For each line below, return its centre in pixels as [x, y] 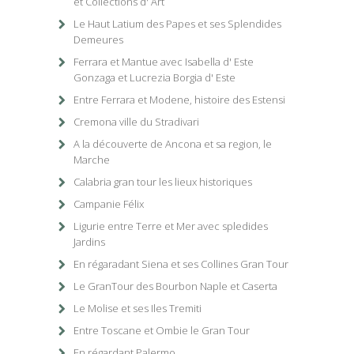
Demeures [98, 40]
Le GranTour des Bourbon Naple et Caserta [175, 286]
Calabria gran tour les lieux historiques [163, 182]
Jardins [89, 242]
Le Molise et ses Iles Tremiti [137, 308]
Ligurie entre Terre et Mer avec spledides [171, 226]
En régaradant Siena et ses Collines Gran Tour [181, 264]
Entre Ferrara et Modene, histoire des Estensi [179, 100]
